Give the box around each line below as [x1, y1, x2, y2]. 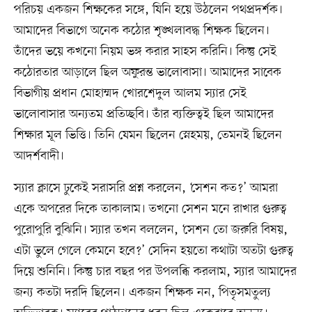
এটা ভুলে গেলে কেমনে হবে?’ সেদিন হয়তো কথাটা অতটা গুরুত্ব [13, 242, 294, 259]
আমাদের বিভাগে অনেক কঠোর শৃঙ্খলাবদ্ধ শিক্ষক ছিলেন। [13, 22, 270, 39]
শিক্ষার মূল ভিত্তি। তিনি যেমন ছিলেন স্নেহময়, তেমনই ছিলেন [13, 126, 282, 143]
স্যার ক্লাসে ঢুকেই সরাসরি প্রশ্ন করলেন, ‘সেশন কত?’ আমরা [13, 179, 278, 196]
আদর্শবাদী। [13, 147, 64, 164]
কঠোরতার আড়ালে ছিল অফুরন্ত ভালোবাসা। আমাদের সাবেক [13, 63, 281, 81]
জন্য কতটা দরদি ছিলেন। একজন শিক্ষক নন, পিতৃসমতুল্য [13, 283, 271, 301]
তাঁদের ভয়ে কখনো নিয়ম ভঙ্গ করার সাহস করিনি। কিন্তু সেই [13, 42, 276, 60]
